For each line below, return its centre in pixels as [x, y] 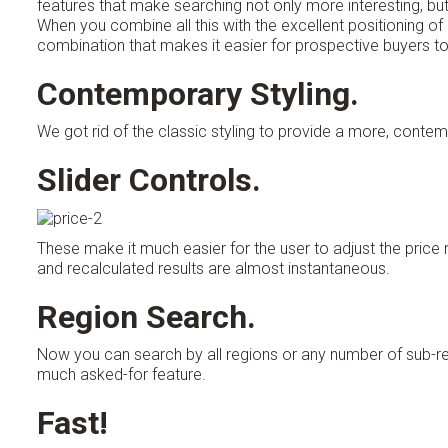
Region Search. [146, 316]
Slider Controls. [149, 179]
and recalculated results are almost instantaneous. [213, 268]
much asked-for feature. [121, 374]
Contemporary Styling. [198, 93]
